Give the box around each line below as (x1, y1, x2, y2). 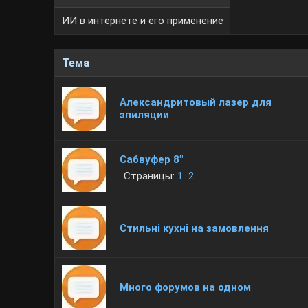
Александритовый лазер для (120, 96, 272, 109)
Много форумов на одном (120, 281, 252, 294)
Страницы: (124, 170, 178, 182)
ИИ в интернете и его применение (62, 14, 224, 27)
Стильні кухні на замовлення (120, 222, 269, 234)
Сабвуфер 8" (120, 153, 184, 166)
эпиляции (120, 109, 170, 121)
